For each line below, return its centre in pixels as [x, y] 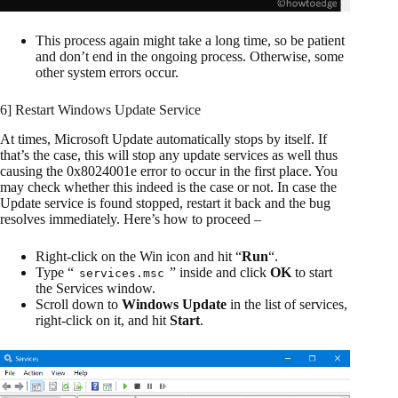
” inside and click [220, 272]
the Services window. [96, 288]
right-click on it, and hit [103, 320]
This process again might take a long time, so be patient [190, 41]
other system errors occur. [109, 73]
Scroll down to [79, 304]
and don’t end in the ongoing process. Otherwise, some [190, 57]
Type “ [55, 272]
